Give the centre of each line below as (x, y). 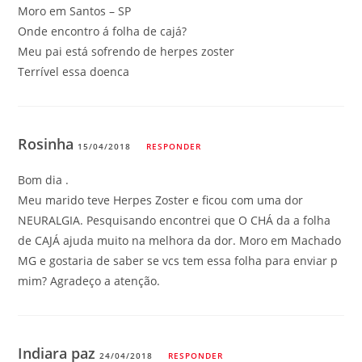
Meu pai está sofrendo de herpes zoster (126, 51)
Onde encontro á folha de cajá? (103, 31)
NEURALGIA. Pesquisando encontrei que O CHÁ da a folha (175, 220)
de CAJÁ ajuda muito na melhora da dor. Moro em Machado (180, 240)
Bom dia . (44, 179)
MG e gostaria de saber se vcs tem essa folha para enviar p (178, 260)
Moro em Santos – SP (75, 11)
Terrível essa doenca (74, 71)
